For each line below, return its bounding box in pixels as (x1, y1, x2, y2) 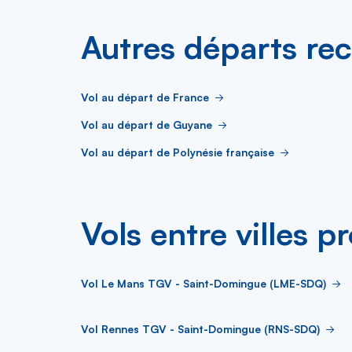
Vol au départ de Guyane (81, 117, 212, 131)
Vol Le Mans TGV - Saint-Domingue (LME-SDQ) (81, 276, 326, 290)
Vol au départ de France (81, 90, 209, 104)
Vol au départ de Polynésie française (81, 145, 274, 159)
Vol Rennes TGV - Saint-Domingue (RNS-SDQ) (81, 321, 320, 335)
